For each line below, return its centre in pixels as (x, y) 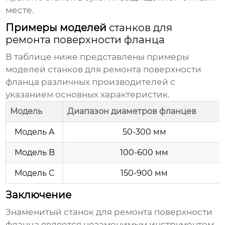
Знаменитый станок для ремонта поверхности (109, 212)
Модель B (34, 153)
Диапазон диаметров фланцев (132, 111)
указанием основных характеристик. (88, 95)
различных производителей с (107, 82)
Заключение (39, 195)
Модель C (34, 173)
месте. (20, 10)
